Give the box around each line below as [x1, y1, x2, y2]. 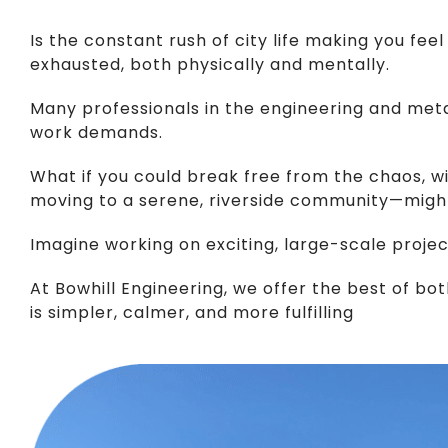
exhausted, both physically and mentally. [29, 53, 390, 77]
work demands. [29, 121, 163, 145]
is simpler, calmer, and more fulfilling [29, 301, 354, 325]
